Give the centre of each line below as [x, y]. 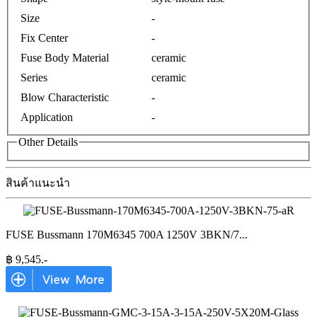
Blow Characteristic [65, 98]
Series [34, 78]
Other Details [48, 142]
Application [47, 117]
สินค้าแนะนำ [38, 183]
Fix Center [44, 38]
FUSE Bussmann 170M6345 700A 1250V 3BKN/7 [122, 235]
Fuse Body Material [65, 58]
